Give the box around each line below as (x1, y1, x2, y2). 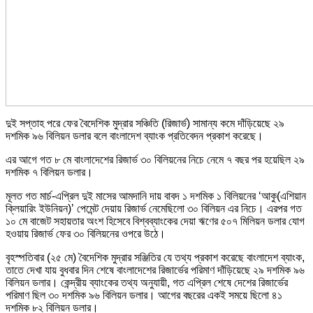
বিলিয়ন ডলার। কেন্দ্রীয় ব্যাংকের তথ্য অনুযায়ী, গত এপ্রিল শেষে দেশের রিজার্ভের (6, 276, 288, 289)
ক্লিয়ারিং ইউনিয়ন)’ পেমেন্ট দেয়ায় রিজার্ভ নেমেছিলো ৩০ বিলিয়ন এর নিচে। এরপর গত (6, 202, 302, 214)
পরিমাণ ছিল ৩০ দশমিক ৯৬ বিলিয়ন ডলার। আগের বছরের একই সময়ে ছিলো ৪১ (6, 289, 282, 301)
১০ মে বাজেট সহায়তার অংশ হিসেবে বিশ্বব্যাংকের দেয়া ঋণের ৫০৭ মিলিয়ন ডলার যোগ (6, 214, 305, 227)
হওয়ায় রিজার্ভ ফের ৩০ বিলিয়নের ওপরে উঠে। (6, 227, 166, 240)
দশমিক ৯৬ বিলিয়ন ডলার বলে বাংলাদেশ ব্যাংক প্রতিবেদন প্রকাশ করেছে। (6, 129, 263, 142)
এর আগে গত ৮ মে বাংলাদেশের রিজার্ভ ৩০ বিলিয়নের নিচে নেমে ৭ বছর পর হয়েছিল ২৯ (6, 153, 305, 166)
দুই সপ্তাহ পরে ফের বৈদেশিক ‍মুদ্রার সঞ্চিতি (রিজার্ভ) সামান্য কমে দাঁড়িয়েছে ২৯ (6, 117, 284, 129)
